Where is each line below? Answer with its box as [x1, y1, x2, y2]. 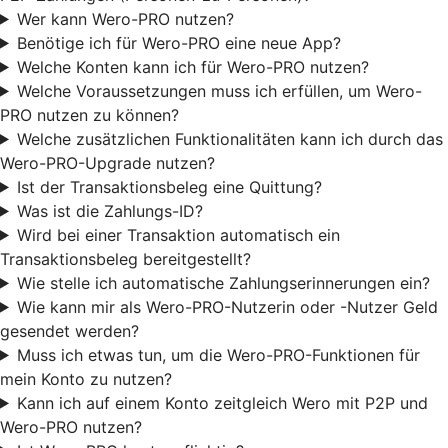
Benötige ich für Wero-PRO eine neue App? [16, 32, 341, 53]
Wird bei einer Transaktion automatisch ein [16, 224, 340, 245]
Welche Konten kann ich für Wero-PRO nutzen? [16, 56, 369, 77]
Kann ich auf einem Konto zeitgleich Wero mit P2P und [16, 392, 428, 413]
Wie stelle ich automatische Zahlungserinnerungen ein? [16, 272, 430, 293]
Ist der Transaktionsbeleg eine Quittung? [16, 176, 322, 197]
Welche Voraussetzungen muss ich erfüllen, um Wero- [16, 80, 422, 101]
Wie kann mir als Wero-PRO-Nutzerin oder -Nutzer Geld [16, 296, 438, 317]
